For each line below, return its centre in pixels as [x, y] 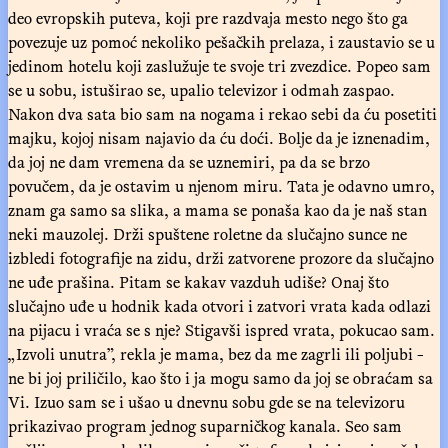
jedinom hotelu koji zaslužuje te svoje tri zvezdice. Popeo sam [219, 65]
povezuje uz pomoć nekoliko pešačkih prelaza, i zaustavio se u [221, 41]
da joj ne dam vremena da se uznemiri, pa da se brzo [189, 161]
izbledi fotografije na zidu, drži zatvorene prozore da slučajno [221, 257]
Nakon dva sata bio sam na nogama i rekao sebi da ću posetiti [222, 113]
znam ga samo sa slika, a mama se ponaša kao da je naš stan [217, 209]
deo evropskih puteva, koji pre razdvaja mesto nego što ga [208, 17]
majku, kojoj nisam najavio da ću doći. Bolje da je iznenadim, [219, 137]
